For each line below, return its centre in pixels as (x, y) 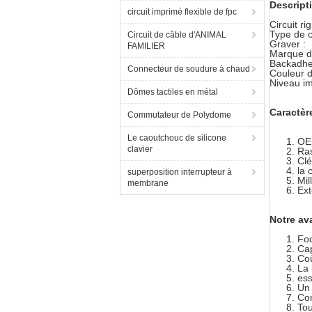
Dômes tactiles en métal (173, 92)
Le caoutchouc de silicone (177, 138)
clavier (140, 149)
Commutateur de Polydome (179, 115)
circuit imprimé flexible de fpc (182, 12)
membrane (148, 183)
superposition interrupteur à (180, 172)
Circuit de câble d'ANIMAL (177, 35)
